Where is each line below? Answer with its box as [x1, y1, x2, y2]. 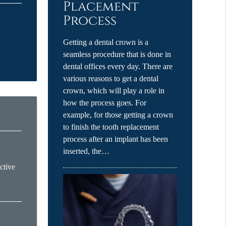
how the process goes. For [63, 98, 147, 108]
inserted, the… [63, 146, 110, 156]
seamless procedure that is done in [63, 49, 172, 60]
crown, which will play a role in [63, 86, 165, 96]
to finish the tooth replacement [63, 122, 159, 132]
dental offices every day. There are [63, 62, 173, 72]
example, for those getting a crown [63, 110, 174, 120]
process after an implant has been [63, 134, 168, 144]
